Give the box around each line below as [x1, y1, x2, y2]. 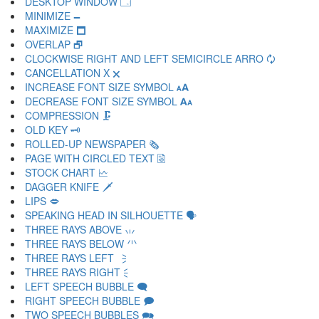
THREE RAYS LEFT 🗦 [25, 251, 127, 265]
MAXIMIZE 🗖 [25, 23, 85, 37]
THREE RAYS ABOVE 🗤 [25, 222, 135, 236]
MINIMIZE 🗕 [25, 9, 80, 23]
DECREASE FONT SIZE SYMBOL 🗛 [25, 94, 192, 108]
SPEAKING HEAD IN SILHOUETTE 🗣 [25, 208, 197, 222]
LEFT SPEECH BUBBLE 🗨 [25, 279, 148, 293]
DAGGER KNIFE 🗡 [25, 179, 113, 194]
